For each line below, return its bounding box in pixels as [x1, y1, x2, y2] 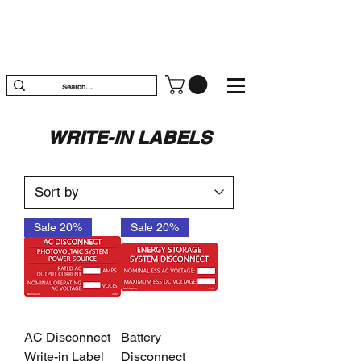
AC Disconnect [24, 329, 110, 345]
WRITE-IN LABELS [47, 126, 211, 148]
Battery [121, 329, 161, 345]
